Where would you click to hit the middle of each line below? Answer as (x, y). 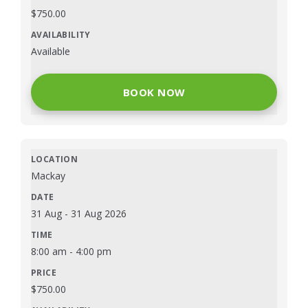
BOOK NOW (154, 92)
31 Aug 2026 (99, 214)
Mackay (48, 176)
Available (51, 52)
